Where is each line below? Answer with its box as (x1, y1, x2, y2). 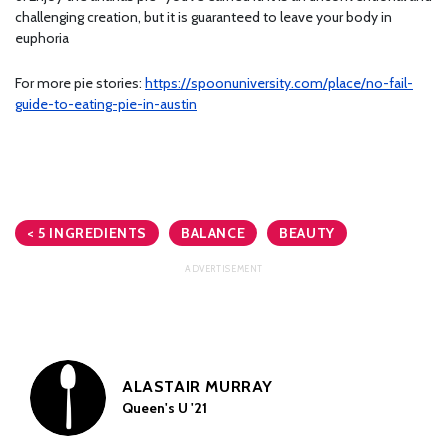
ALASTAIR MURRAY (122, 377, 273, 397)
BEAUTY (279, 224, 335, 243)
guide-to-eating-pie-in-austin (15, 95, 197, 114)
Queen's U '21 (122, 399, 207, 418)
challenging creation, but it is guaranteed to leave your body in (15, 8, 392, 27)
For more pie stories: (15, 74, 145, 93)
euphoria (15, 29, 72, 48)
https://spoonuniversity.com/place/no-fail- (145, 74, 413, 93)
